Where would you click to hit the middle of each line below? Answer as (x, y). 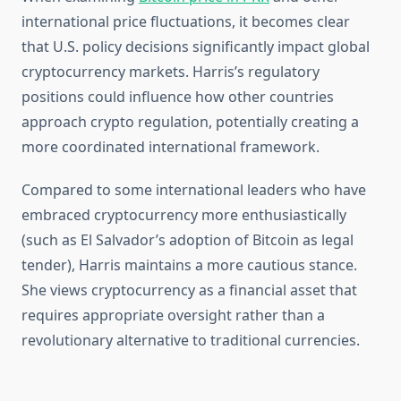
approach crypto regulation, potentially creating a (190, 122)
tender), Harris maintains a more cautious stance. (189, 265)
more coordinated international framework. (171, 147)
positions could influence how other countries (178, 97)
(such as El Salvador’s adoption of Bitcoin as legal (188, 240)
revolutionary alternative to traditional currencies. (191, 341)
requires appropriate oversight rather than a (173, 316)
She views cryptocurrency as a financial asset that (189, 290)
